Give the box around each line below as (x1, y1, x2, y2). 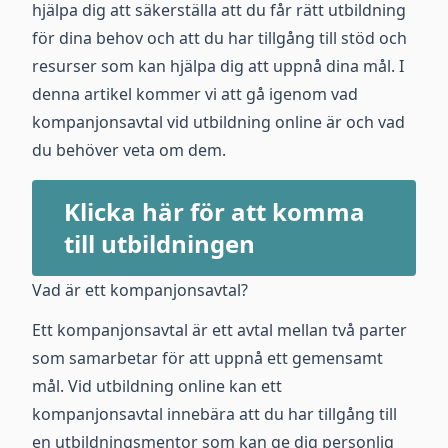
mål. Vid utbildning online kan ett (32, 375, 282, 397)
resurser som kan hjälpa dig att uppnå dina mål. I (32, 55, 404, 77)
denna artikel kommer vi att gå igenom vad (32, 83, 358, 105)
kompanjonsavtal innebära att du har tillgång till (32, 403, 397, 425)
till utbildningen (64, 227, 255, 260)
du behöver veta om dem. (32, 139, 226, 161)
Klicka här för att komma (64, 195, 365, 228)
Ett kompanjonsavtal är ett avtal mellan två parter (32, 319, 407, 341)
